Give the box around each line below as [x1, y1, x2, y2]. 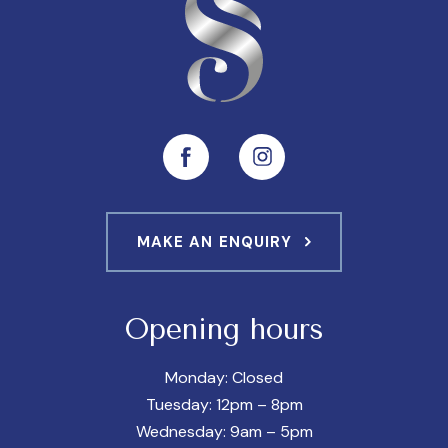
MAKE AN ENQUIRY [137, 231, 292, 252]
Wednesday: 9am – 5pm [135, 420, 313, 442]
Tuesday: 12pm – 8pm [145, 393, 303, 415]
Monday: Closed [165, 366, 283, 388]
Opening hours [124, 311, 324, 346]
